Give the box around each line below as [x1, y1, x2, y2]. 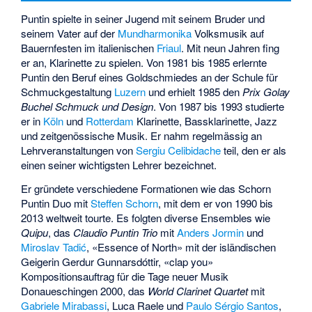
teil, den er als [221, 142, 287, 157]
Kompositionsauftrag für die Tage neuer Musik [21, 269, 229, 284]
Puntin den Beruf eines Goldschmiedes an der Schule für [21, 69, 279, 84]
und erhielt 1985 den [146, 84, 243, 99]
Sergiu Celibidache [136, 142, 221, 157]
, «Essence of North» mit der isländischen [86, 240, 276, 255]
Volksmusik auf [192, 25, 265, 40]
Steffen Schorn [91, 196, 159, 211]
